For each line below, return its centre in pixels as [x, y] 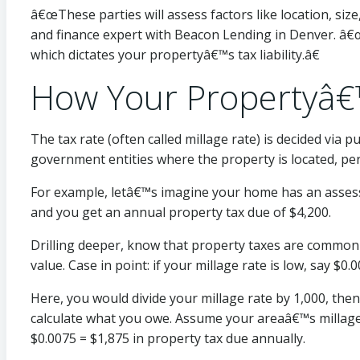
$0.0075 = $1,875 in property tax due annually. [170, 338]
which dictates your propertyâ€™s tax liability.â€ [175, 54]
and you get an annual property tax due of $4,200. [181, 212]
